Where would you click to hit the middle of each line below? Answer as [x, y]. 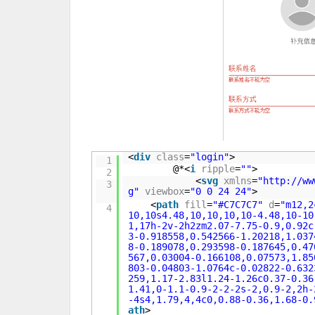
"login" [210, 157]
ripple [218, 169]
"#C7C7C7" [238, 205]
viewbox [165, 191]
